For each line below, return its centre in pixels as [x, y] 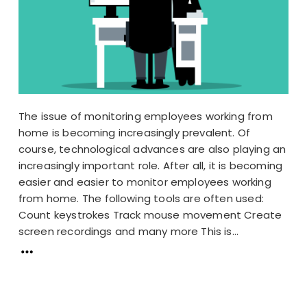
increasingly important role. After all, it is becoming [150, 165]
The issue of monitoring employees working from [145, 116]
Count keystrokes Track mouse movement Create [150, 214]
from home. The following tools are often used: [141, 198]
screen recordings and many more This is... [128, 231]
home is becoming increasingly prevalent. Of [134, 132]
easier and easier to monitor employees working [145, 182]
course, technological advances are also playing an [152, 149]
